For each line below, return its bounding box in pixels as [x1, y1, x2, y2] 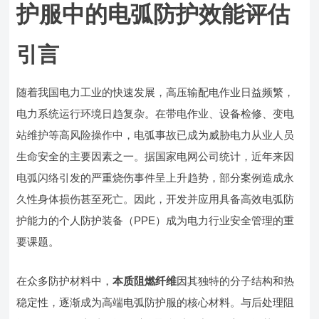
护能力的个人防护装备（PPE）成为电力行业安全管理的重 [16, 214, 295, 226]
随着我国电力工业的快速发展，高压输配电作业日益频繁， [16, 86, 295, 98]
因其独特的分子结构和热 [177, 275, 295, 287]
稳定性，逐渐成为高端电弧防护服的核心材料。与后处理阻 [16, 296, 295, 308]
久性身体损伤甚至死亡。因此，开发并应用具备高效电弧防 [16, 193, 295, 205]
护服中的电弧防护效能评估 [16, 1, 291, 27]
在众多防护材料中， [16, 275, 113, 287]
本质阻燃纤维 [113, 275, 177, 287]
